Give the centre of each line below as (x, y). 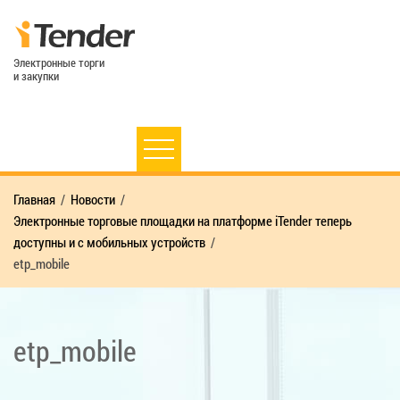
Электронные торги (59, 62)
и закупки (36, 75)
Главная (34, 199)
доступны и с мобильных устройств (109, 242)
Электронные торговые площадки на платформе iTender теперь (183, 220)
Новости (93, 199)
